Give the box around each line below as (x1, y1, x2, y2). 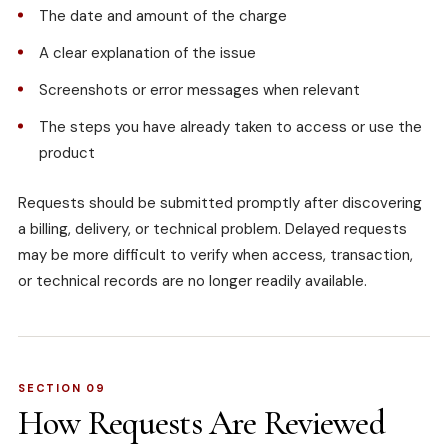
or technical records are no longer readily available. (18, 271, 367, 292)
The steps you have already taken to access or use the (39, 117, 422, 138)
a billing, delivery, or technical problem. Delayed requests (18, 219, 407, 240)
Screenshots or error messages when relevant (39, 80, 360, 101)
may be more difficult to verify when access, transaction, (18, 245, 413, 266)
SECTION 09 (18, 381, 106, 396)
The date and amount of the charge (39, 6, 287, 27)
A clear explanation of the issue (39, 43, 256, 64)
